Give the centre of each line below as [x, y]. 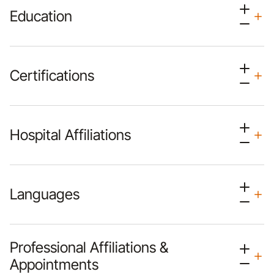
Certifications [52, 76]
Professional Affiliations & [89, 247]
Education [41, 16]
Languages [45, 194]
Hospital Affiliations [70, 135]
